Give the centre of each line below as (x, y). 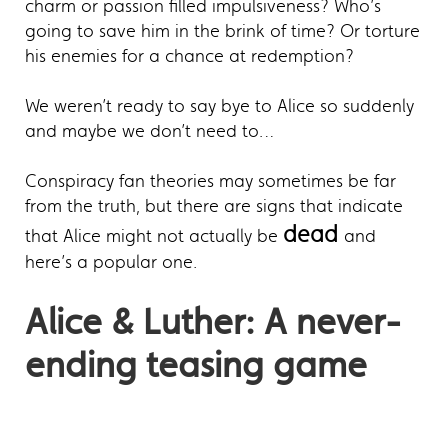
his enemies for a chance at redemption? (189, 56)
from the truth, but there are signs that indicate (214, 206)
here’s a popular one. (111, 262)
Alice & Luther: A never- (213, 322)
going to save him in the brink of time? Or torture (222, 31)
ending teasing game (196, 365)
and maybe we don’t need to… (149, 131)
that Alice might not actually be (154, 236)
